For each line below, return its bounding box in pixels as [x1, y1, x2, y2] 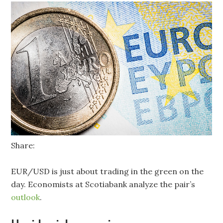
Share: [11, 140, 35, 151]
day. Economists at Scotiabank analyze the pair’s [11, 179, 196, 190]
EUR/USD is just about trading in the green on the [11, 166, 204, 177]
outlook [11, 192, 40, 203]
